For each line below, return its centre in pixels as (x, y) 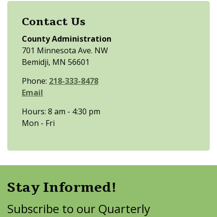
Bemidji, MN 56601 (56, 62)
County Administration (67, 39)
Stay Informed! (62, 187)
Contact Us (54, 22)
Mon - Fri (38, 123)
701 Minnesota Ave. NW (65, 50)
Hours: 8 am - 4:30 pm (61, 111)
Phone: (35, 81)
